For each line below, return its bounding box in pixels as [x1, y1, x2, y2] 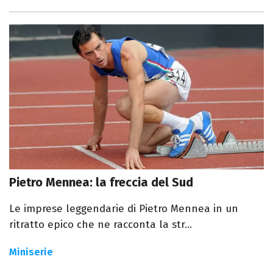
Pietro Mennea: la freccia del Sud [9, 175, 193, 190]
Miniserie [9, 246, 53, 258]
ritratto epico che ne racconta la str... [9, 218, 192, 232]
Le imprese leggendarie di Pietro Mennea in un [9, 202, 238, 216]
